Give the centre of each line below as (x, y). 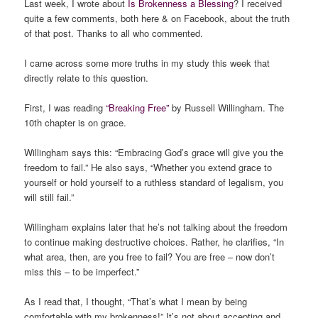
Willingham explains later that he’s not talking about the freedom (156, 227)
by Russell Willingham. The (227, 107)
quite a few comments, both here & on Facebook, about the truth (157, 18)
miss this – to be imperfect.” (82, 272)
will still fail (47, 197)
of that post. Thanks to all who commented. (114, 33)
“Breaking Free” (138, 107)
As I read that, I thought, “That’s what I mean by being (136, 302)
